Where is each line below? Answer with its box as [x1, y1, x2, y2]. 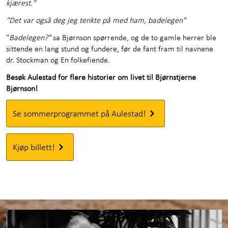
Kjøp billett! [13, 142, 55, 152]
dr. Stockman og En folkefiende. [6, 55, 110, 64]
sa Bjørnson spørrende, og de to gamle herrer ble [51, 33, 216, 42]
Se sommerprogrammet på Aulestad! [13, 108, 146, 118]
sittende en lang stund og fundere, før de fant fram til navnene [6, 44, 213, 53]
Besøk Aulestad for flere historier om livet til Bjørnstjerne [6, 72, 196, 81]
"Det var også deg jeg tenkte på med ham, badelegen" [6, 15, 186, 24]
